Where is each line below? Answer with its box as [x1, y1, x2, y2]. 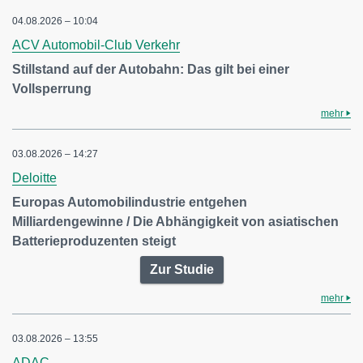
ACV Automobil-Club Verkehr [12, 37, 180, 52]
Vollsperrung [12, 81, 92, 96]
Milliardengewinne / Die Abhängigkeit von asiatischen [12, 214, 339, 228]
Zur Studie [149, 262, 214, 276]
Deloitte [12, 170, 57, 185]
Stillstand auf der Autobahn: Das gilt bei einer [12, 62, 289, 76]
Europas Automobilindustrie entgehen [12, 194, 247, 209]
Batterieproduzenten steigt [12, 233, 176, 248]
